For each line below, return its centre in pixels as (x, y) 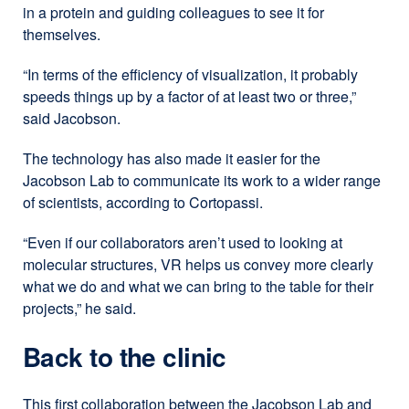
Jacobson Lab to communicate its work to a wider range (202, 180)
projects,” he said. (79, 308)
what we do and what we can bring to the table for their (198, 286)
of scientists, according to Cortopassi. (143, 202)
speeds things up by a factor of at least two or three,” (189, 96)
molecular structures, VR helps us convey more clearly (198, 264)
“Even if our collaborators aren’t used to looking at (183, 242)
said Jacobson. (72, 118)
